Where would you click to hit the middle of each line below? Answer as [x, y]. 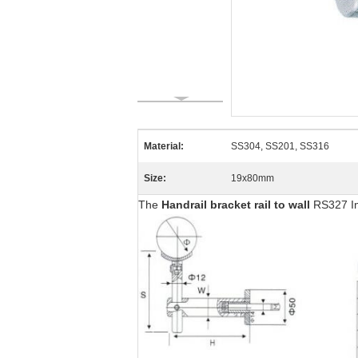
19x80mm [253, 178]
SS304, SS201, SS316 [280, 146]
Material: [164, 146]
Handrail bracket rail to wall [236, 205]
